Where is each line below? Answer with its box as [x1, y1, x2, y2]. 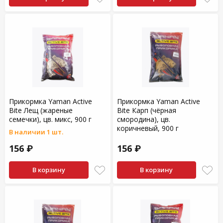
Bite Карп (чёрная [116, 106, 176, 115]
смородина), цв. [116, 114, 170, 124]
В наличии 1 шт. [9, 127, 63, 136]
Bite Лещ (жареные [9, 106, 73, 115]
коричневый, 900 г [116, 123, 179, 133]
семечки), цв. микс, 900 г [9, 114, 92, 124]
